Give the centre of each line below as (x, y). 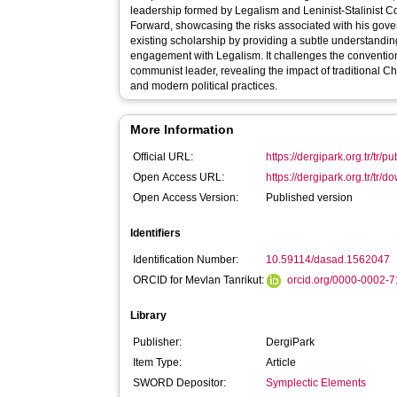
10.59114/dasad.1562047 (328, 260)
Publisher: (158, 342)
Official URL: (163, 157)
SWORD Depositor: (180, 383)
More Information (183, 129)
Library (149, 315)
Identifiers (156, 233)
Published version (310, 198)
